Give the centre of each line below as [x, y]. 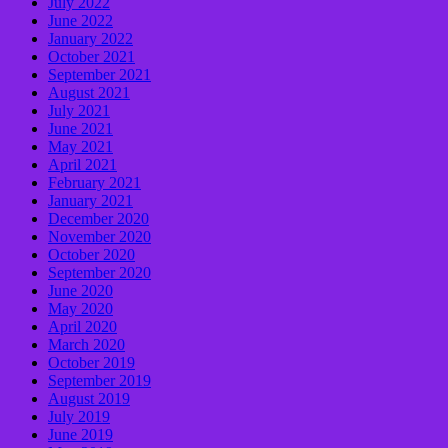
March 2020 [86, 344]
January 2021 [90, 200]
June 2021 [80, 128]
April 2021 [82, 164]
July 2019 [79, 416]
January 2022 [90, 38]
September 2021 [99, 74]
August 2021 [89, 92]
